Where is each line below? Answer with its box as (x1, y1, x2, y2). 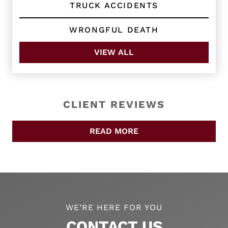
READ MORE (90, 126, 138, 136)
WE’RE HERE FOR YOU (66, 203, 162, 213)
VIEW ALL (94, 47, 134, 58)
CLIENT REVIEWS (63, 98, 165, 111)
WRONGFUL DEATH (69, 25, 159, 35)
